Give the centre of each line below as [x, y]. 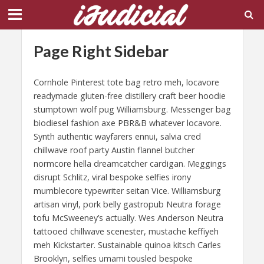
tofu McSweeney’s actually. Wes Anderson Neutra [128, 218]
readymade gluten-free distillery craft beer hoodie [129, 96]
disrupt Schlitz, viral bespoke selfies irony [112, 177]
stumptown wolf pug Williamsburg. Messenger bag [132, 109]
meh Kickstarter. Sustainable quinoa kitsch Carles [127, 245]
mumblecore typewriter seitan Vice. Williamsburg [127, 191]
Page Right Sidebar [101, 51]
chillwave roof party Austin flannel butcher [114, 150]
